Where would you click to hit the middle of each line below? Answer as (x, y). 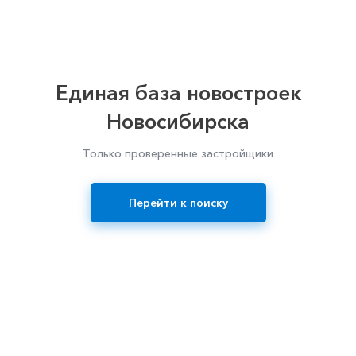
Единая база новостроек (178, 93)
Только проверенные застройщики (178, 153)
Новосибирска (178, 122)
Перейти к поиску (178, 203)
